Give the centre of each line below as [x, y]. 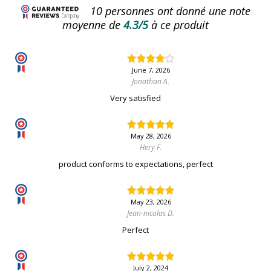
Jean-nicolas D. [151, 214]
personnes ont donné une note [176, 11]
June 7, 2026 [151, 70]
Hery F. [151, 148]
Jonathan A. [151, 82]
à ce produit [180, 25]
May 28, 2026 [151, 136]
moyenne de [91, 25]
